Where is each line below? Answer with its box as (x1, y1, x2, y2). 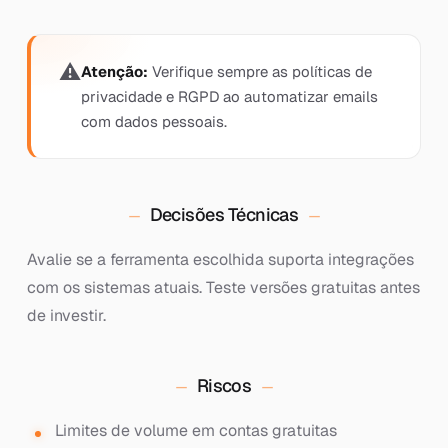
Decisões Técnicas (149, 203, 299, 226)
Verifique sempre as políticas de (147, 62, 372, 81)
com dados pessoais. (80, 112, 227, 131)
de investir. (26, 305, 106, 326)
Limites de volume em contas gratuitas (54, 420, 337, 441)
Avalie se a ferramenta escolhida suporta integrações (26, 249, 414, 270)
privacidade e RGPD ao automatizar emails (80, 87, 378, 106)
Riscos (196, 374, 252, 397)
